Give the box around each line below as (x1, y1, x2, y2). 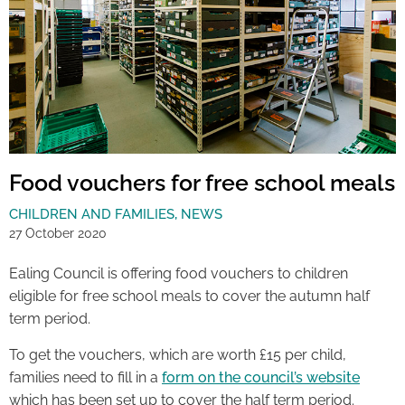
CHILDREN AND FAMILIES (9, 206, 174, 223)
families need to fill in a (9, 368, 162, 386)
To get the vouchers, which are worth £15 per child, (9, 345, 346, 363)
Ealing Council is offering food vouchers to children (9, 265, 348, 283)
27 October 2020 (9, 226, 107, 241)
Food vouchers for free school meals (9, 169, 395, 197)
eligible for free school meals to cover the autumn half (9, 287, 370, 306)
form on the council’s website (162, 368, 360, 386)
